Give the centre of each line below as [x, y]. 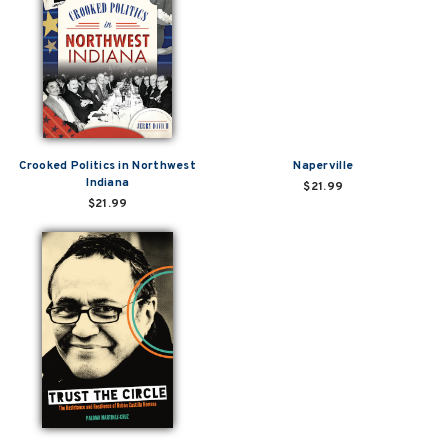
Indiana [108, 182]
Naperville [323, 165]
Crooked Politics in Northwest [108, 165]
